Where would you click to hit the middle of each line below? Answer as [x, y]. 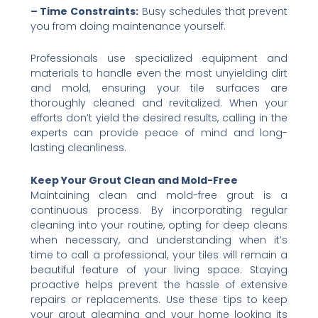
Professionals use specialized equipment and [159, 59]
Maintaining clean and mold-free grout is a [159, 195]
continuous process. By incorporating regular [159, 210]
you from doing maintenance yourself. [128, 26]
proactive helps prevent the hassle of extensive [159, 284]
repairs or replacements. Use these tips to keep [159, 299]
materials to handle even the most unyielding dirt [159, 73]
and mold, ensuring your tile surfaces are [159, 88]
